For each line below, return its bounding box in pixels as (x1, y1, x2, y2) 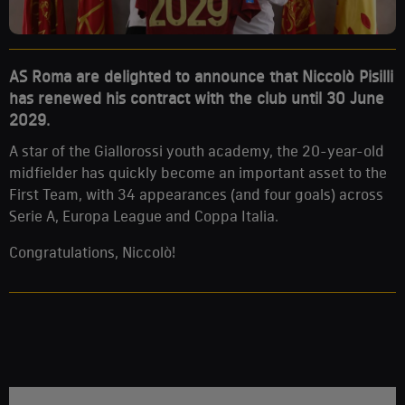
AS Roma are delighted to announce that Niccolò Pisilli (9, 66, 393, 87)
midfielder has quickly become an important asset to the (9, 163, 387, 182)
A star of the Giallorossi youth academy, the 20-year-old (9, 141, 384, 160)
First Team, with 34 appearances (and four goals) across (9, 184, 383, 203)
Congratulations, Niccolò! (9, 242, 175, 261)
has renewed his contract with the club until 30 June (9, 88, 384, 108)
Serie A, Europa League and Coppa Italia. (9, 206, 282, 225)
